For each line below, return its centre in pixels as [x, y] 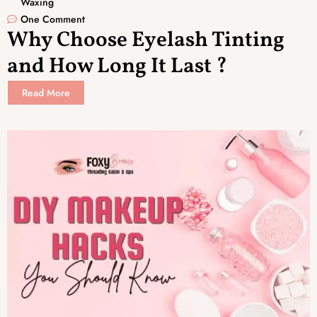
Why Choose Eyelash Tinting [146, 40]
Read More [46, 92]
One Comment [53, 19]
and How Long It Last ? [117, 66]
